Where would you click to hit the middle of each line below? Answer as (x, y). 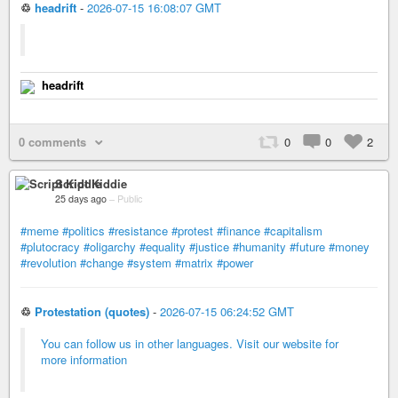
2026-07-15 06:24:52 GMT (227, 312)
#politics (84, 231)
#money (349, 247)
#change (102, 263)
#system (149, 263)
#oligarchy (110, 247)
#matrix (194, 263)
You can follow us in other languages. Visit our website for (190, 344)
